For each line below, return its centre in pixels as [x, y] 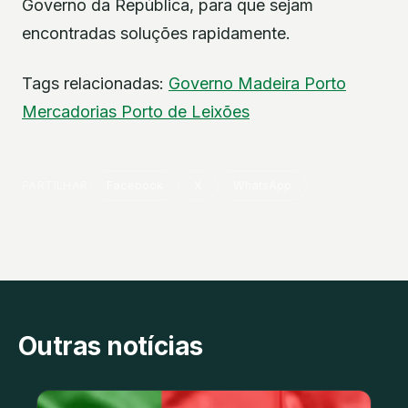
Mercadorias [71, 112]
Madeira [271, 84]
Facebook [135, 186]
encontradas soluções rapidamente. [156, 34]
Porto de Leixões [185, 112]
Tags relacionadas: [95, 84]
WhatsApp [263, 186]
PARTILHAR [55, 186]
